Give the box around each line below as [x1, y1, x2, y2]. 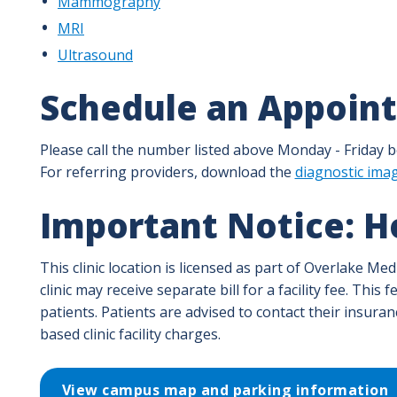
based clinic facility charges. [39, 323, 221, 344]
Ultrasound [58, 44, 133, 65]
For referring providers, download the [39, 161, 295, 182]
